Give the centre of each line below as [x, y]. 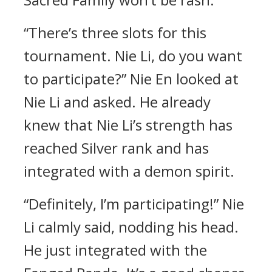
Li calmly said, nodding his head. [131, 227]
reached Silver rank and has [116, 148]
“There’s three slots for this [115, 32]
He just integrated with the [115, 250]
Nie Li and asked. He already [117, 102]
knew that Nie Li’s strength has [128, 125]
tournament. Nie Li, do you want [133, 56]
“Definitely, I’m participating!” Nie [134, 204]
